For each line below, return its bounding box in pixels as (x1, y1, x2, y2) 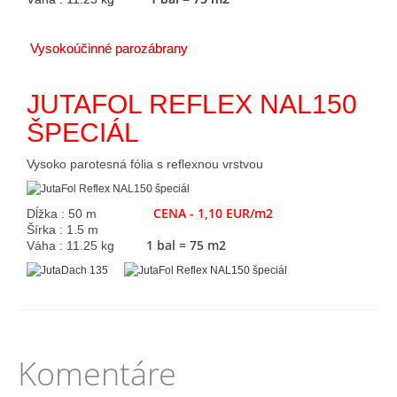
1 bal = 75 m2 (143, 237, 233, 253)
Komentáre (18, 352, 176, 394)
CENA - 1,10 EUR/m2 (153, 205, 273, 222)
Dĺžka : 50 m (27, 206, 153, 221)
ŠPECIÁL (27, 118, 139, 147)
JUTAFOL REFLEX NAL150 (27, 90, 357, 119)
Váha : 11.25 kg (27, 238, 143, 253)
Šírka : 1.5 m (27, 222, 98, 237)
